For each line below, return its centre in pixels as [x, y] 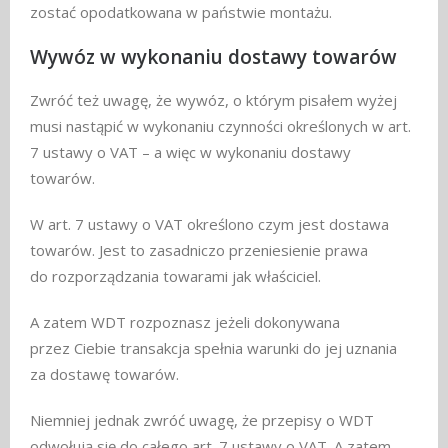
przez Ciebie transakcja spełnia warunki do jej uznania [213, 347]
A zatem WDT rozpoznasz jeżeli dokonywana [185, 321]
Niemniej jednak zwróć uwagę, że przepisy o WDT [202, 419]
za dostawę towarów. [104, 373]
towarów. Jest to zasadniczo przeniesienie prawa [199, 249]
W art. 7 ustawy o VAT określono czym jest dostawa [209, 223]
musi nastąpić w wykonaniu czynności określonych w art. [220, 125]
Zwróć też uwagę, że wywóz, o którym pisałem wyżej [213, 99]
